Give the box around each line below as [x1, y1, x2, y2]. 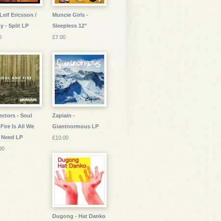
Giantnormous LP [52, 123, 99, 129]
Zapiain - [52, 112, 75, 118]
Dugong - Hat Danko [52, 213, 106, 219]
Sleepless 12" [52, 23, 87, 29]
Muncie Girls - [52, 12, 88, 18]
